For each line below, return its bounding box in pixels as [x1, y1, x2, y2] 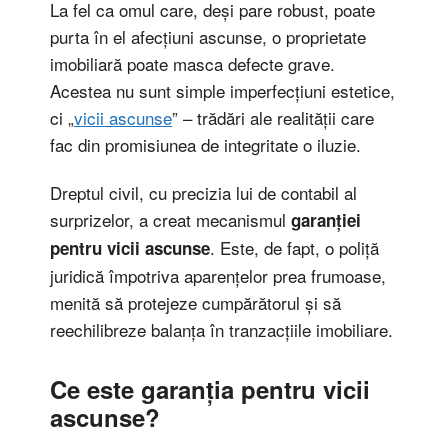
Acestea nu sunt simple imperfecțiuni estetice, [50, 78, 395, 104]
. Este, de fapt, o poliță [210, 234, 379, 260]
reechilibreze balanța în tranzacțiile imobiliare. [50, 316, 393, 342]
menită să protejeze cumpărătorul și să [50, 289, 341, 315]
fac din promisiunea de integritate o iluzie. [50, 132, 361, 158]
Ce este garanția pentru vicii [50, 371, 370, 406]
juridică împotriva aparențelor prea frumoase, [50, 262, 386, 288]
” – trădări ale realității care [172, 105, 374, 131]
